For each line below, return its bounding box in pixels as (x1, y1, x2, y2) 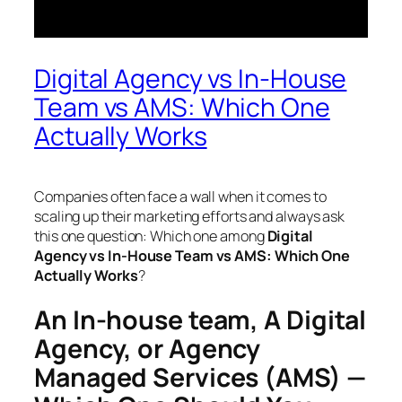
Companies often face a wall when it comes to (34, 186, 327, 206)
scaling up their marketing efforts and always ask (34, 205, 345, 226)
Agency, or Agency (34, 331, 261, 367)
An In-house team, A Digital (34, 302, 367, 338)
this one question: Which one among (34, 225, 267, 246)
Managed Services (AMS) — (34, 360, 366, 396)
